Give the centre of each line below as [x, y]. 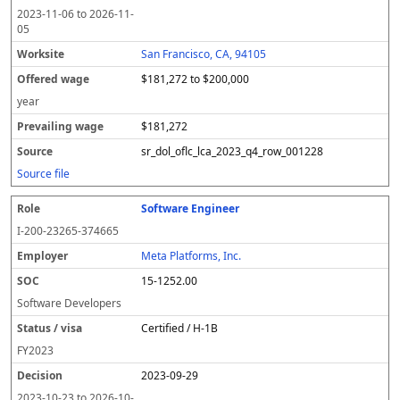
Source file [43, 174]
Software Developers [69, 303]
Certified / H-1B [180, 328]
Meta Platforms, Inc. [192, 256]
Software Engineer [191, 208]
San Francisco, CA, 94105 [204, 54]
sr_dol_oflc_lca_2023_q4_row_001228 [233, 151]
